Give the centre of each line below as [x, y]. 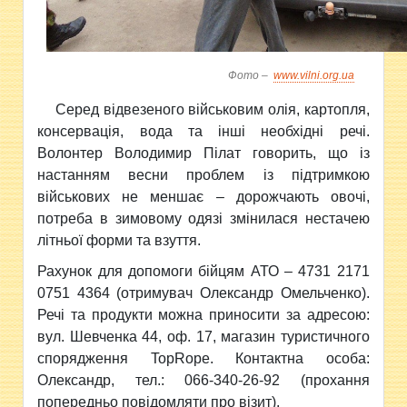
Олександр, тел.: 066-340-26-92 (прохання [203, 380]
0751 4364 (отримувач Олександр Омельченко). [203, 293]
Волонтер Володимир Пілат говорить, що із [203, 153]
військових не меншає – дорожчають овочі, [203, 197]
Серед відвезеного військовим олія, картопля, [213, 109]
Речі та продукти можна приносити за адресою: [203, 315]
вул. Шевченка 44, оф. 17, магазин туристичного [203, 337]
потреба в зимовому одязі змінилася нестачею [203, 218]
